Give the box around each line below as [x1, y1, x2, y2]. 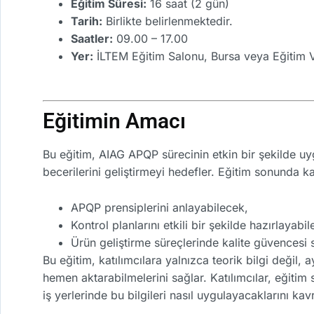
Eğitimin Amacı [43, 109, 186, 134]
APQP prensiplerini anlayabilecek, [71, 200, 248, 214]
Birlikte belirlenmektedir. [102, 13, 233, 28]
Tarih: [71, 13, 102, 28]
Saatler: [71, 31, 113, 46]
